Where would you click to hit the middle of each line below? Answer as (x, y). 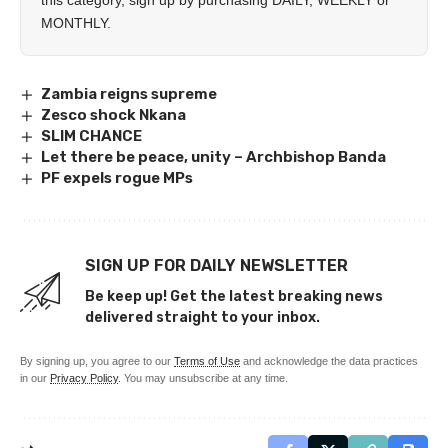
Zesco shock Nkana (115, 115)
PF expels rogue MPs (117, 178)
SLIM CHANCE (93, 136)
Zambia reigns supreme (129, 94)
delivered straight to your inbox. (202, 318)
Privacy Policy (84, 378)
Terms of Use (207, 361)
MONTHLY (74, 23)
